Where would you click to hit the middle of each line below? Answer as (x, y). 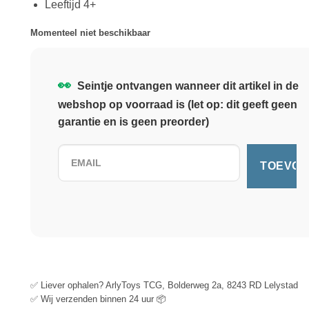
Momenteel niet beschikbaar (90, 32)
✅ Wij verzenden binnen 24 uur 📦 (98, 299)
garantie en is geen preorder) (133, 121)
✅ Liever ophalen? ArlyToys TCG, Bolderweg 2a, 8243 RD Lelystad (164, 285)
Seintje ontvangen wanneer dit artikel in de (187, 86)
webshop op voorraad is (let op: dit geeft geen (178, 104)
